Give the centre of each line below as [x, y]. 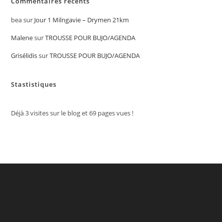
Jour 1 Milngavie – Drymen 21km [82, 20]
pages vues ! [115, 113]
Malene [22, 38]
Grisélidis [24, 56]
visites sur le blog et [59, 113]
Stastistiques [34, 84]
